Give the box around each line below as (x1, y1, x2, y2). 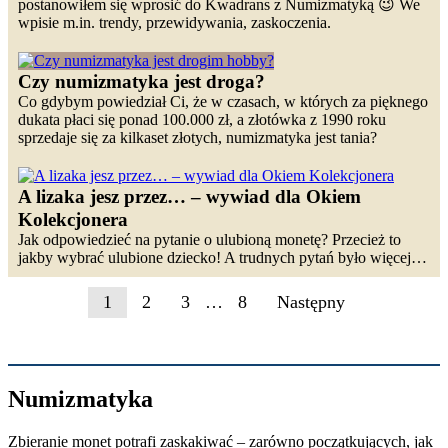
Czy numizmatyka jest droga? (18, 70, 265, 92)
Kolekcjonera (18, 208, 128, 230)
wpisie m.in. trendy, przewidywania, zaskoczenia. (18, 13, 331, 31)
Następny (277, 291, 345, 312)
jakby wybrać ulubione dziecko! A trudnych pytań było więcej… (18, 248, 427, 266)
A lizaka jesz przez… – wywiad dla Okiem (18, 185, 361, 207)
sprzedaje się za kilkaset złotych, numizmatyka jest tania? (18, 128, 377, 146)
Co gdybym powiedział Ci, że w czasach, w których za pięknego (18, 92, 428, 110)
